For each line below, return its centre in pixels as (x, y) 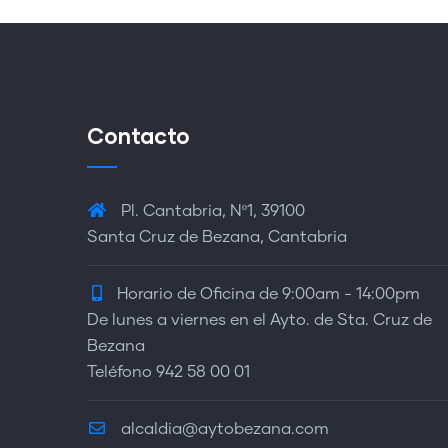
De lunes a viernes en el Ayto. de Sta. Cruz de (259, 320)
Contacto (138, 135)
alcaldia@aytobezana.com (223, 429)
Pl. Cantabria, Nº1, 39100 (211, 211)
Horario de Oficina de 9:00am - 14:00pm (268, 294)
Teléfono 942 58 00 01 (168, 372)
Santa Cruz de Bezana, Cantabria (217, 237)
